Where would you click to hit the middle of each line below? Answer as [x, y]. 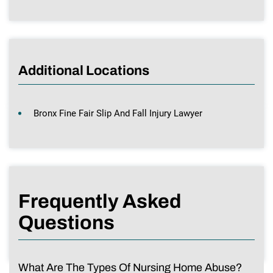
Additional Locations [84, 70]
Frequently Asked [100, 201]
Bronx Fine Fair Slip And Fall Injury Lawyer [118, 113]
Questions [66, 222]
